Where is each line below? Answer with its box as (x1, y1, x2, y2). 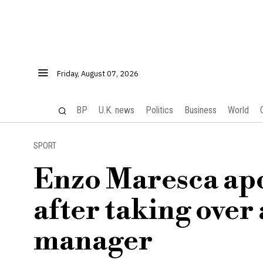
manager (33, 224, 153, 259)
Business (184, 104, 217, 116)
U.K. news (98, 104, 134, 116)
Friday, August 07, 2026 (57, 69, 139, 79)
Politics (145, 104, 173, 116)
